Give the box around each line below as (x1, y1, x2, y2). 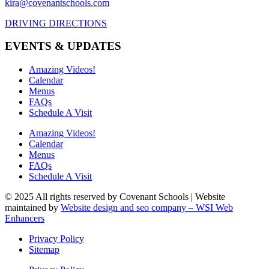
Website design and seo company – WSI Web (61, 202, 233, 213)
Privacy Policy (29, 234, 84, 244)
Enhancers (5, 213, 44, 224)
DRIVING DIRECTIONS (5, 17, 107, 28)
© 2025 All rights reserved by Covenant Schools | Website (5, 192, 225, 202)
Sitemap (29, 244, 59, 255)
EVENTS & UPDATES (5, 40, 121, 53)
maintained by (5, 202, 61, 213)
